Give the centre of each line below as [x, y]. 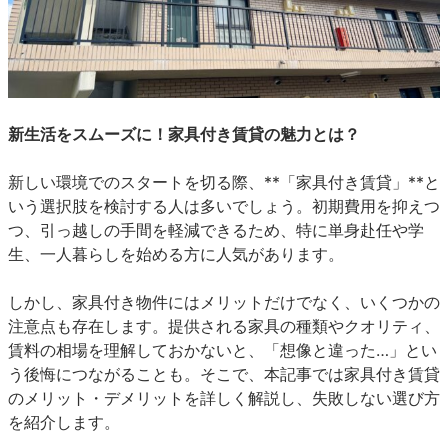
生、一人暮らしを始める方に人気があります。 [176, 254]
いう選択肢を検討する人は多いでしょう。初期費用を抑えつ [224, 206]
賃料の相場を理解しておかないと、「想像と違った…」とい [222, 350]
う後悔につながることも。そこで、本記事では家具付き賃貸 [224, 374]
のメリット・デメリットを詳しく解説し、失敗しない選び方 [224, 398]
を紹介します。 [64, 422]
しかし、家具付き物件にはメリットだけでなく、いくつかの [224, 302]
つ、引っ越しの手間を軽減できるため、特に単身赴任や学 [216, 230]
